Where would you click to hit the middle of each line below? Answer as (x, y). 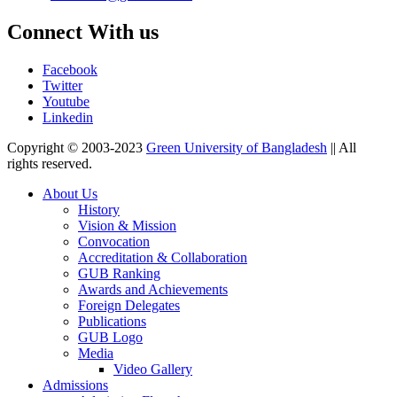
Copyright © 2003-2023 (77, 147)
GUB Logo (110, 337)
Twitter (62, 85)
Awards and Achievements (153, 289)
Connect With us (83, 31)
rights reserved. (50, 163)
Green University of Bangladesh (237, 147)
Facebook (70, 69)
